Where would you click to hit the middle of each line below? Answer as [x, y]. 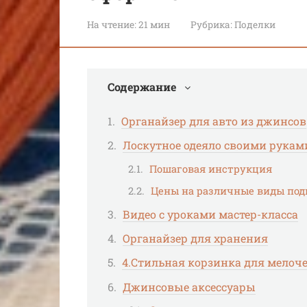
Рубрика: [211, 24]
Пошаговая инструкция [211, 169]
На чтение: [112, 24]
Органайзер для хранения [195, 238]
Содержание [142, 86]
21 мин [153, 24]
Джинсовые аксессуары [189, 286]
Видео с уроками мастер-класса [210, 214]
